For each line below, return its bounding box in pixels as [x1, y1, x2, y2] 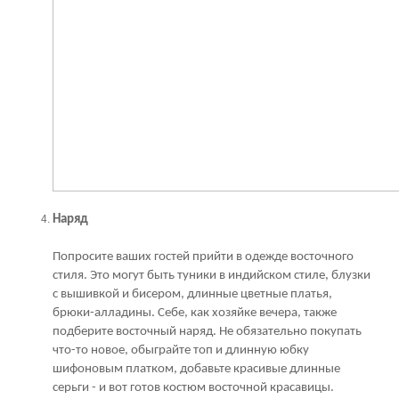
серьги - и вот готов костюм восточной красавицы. [53, 380, 334, 395]
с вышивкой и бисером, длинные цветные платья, [53, 287, 332, 301]
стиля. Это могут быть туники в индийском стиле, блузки [53, 268, 370, 282]
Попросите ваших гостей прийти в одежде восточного [53, 249, 354, 264]
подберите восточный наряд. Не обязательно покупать [53, 324, 362, 338]
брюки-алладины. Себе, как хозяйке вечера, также [53, 305, 337, 320]
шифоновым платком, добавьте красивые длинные [53, 362, 340, 376]
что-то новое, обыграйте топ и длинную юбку [53, 343, 309, 357]
